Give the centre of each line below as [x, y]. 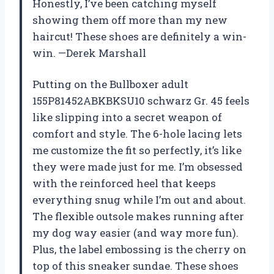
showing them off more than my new [130, 20]
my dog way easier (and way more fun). [135, 233]
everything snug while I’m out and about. [139, 200]
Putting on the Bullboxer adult [110, 84]
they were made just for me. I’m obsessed [138, 167]
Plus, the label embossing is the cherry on [139, 250]
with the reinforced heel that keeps [124, 183]
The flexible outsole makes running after [138, 217]
